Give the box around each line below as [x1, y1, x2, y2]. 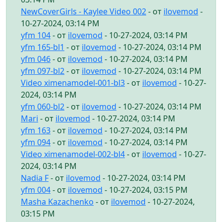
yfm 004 [21, 184, 51, 195]
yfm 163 [21, 124, 51, 136]
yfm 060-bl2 [21, 101, 64, 112]
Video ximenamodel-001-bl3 [21, 77, 125, 88]
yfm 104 [21, 29, 51, 41]
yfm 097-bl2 [21, 65, 64, 76]
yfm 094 [21, 136, 51, 148]
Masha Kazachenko [21, 196, 94, 207]
